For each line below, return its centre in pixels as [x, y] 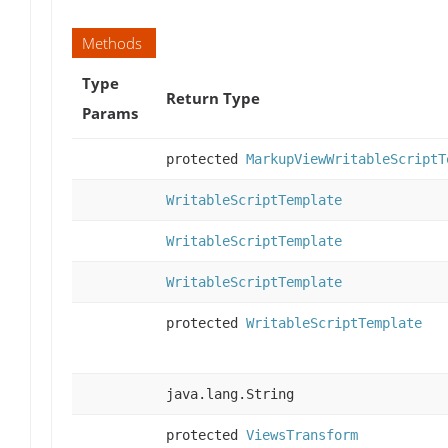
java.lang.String [230, 394]
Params [110, 113]
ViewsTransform [302, 435]
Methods [112, 43]
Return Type [213, 98]
